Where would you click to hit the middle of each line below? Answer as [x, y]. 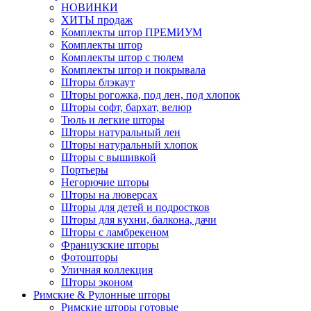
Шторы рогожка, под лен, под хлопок [151, 95]
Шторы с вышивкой [109, 157]
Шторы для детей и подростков [135, 207]
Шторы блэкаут [98, 82]
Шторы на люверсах [109, 195]
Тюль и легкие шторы [113, 120]
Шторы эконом [97, 282]
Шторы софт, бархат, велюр [126, 107]
